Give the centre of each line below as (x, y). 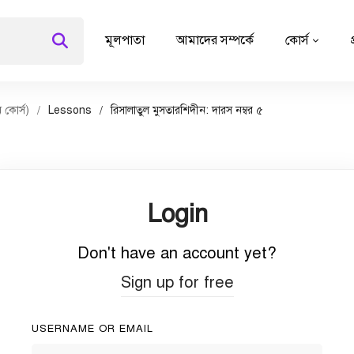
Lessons (70, 110)
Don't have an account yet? (177, 253)
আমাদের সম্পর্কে (215, 40)
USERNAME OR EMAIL (92, 329)
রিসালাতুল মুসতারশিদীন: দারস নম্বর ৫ (187, 110)
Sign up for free (177, 282)
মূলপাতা (125, 40)
